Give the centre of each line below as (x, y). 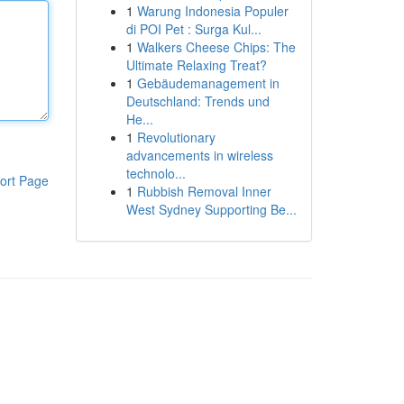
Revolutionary (176, 137)
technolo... (156, 173)
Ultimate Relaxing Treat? (196, 65)
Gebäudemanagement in (208, 83)
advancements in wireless (199, 155)
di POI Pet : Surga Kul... (193, 29)
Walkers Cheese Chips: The (216, 47)
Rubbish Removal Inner (204, 191)
